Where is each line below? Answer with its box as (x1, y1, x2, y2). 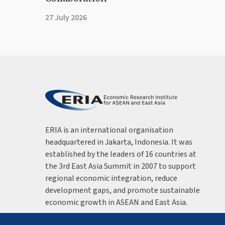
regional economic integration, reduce (45, 172, 177, 184)
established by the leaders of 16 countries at (45, 148, 196, 160)
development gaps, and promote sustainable (45, 184, 200, 196)
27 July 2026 (45, 12, 87, 23)
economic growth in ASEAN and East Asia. (45, 196, 187, 208)
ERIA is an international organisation (45, 124, 173, 136)
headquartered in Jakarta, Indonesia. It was (45, 136, 192, 148)
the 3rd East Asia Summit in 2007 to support (45, 160, 196, 172)
